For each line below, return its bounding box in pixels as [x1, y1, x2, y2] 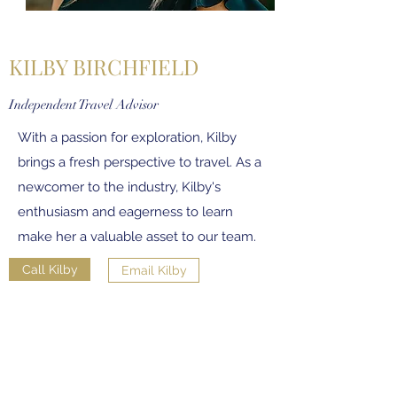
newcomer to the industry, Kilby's [18, 179, 221, 195]
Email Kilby [121, 263, 187, 277]
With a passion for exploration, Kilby [18, 129, 237, 145]
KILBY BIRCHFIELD [9, 52, 198, 81]
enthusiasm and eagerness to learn [18, 204, 233, 220]
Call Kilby [21, 262, 78, 276]
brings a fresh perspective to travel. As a [18, 154, 261, 170]
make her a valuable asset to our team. [18, 229, 260, 245]
